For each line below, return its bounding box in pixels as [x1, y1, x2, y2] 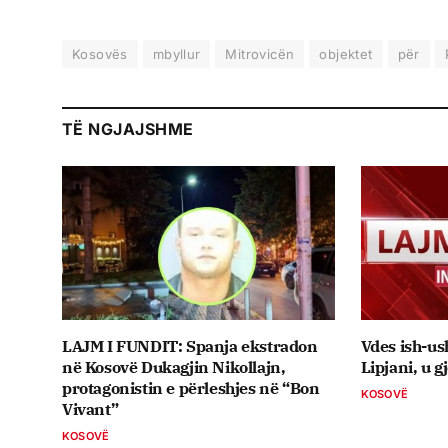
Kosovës [72, 46, 128, 63]
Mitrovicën [225, 46, 295, 63]
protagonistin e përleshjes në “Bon [62, 377, 320, 398]
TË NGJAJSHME [62, 119, 194, 140]
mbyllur [152, 46, 201, 63]
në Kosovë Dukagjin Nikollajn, [62, 356, 286, 377]
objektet [319, 46, 373, 63]
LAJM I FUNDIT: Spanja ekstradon [62, 335, 318, 356]
